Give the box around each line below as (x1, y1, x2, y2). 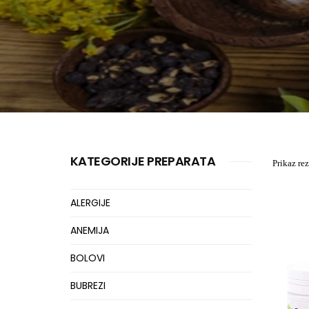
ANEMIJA (70, 223, 109, 237)
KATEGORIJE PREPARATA (70, 152, 216, 170)
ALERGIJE (70, 196, 110, 210)
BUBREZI (70, 279, 106, 292)
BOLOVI (70, 251, 105, 265)
